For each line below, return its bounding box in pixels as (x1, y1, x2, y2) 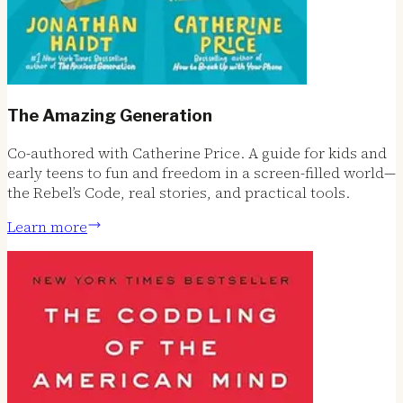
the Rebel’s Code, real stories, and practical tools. (7, 182, 350, 202)
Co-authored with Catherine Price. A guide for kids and (7, 142, 387, 163)
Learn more (7, 216, 87, 237)
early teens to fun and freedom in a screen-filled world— (7, 162, 396, 183)
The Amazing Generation (7, 105, 212, 127)
